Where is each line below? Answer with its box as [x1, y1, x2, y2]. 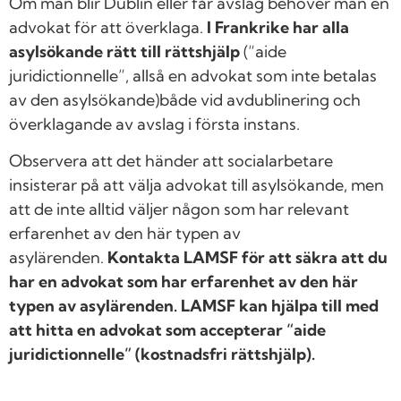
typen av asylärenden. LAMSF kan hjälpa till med [9, 295, 379, 317]
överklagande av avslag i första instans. [9, 114, 300, 134]
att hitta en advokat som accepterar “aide [9, 320, 326, 341]
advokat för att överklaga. [9, 17, 207, 38]
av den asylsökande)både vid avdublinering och [9, 90, 361, 110]
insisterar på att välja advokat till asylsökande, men [9, 175, 384, 196]
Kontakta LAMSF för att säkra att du [107, 247, 388, 269]
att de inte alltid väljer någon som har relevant [9, 199, 349, 220]
